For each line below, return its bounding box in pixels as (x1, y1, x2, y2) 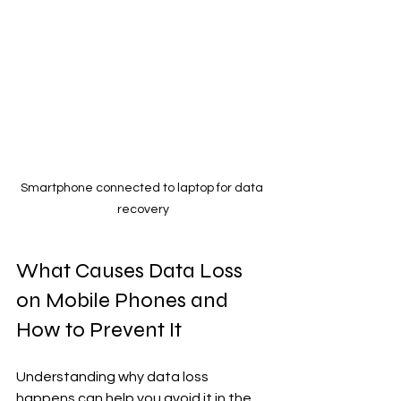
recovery (117, 203, 169, 217)
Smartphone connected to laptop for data (21, 182, 266, 195)
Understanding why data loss (16, 370, 211, 385)
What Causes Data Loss (16, 258, 247, 285)
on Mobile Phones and (16, 287, 233, 314)
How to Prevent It (16, 317, 182, 344)
